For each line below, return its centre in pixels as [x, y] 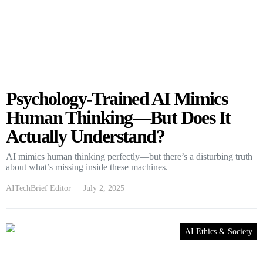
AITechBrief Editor [38, 188]
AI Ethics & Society [219, 232]
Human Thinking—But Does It [118, 118]
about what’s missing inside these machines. [87, 167]
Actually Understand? [85, 136]
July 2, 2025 [104, 188]
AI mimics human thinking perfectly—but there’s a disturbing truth [129, 157]
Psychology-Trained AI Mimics [117, 99]
